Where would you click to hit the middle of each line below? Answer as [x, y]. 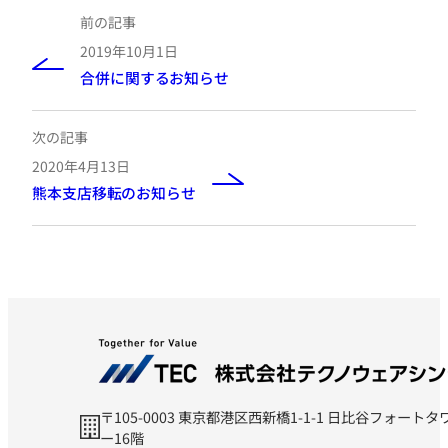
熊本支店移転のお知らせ [114, 192]
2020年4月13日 [81, 165]
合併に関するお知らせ [154, 77]
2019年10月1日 [129, 50]
